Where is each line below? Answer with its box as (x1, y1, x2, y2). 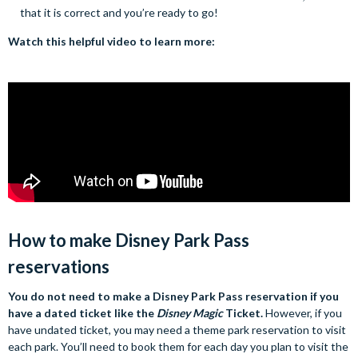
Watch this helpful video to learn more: (8, 34, 217, 49)
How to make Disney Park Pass (8, 229, 249, 252)
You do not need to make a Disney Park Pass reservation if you (8, 289, 339, 304)
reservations (8, 256, 109, 278)
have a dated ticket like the (8, 306, 157, 320)
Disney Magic (157, 306, 225, 320)
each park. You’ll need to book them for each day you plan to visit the (8, 340, 348, 354)
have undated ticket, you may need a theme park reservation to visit (8, 323, 346, 337)
